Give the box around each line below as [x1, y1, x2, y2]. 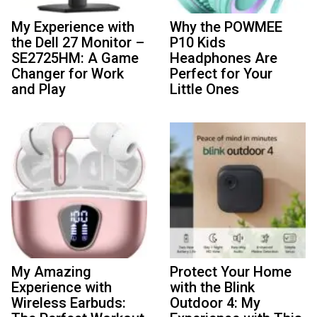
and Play [11, 81, 66, 98]
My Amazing [11, 263, 91, 281]
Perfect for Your [170, 65, 272, 83]
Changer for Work [11, 65, 124, 83]
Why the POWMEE [170, 18, 282, 36]
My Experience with [11, 18, 134, 36]
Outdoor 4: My [170, 294, 260, 312]
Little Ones [170, 81, 239, 98]
